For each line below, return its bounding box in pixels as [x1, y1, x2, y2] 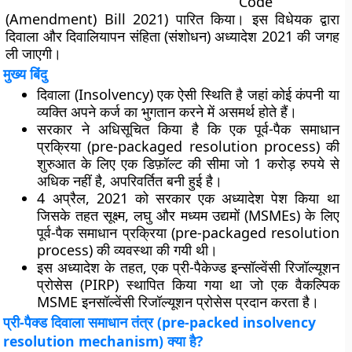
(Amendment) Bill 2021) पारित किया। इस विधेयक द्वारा [5, 9, 339, 28]
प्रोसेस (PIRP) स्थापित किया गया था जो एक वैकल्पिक [37, 275, 339, 294]
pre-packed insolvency [162, 313, 317, 332]
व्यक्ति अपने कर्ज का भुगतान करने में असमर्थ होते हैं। [37, 102, 298, 121]
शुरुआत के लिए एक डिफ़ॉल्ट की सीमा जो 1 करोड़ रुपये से [37, 154, 339, 173]
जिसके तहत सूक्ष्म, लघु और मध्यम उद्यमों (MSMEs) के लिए [37, 206, 339, 225]
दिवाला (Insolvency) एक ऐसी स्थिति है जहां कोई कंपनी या [37, 85, 339, 104]
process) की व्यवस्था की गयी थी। [37, 240, 218, 259]
